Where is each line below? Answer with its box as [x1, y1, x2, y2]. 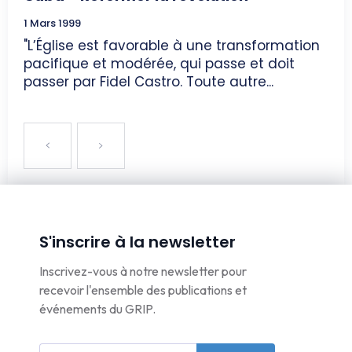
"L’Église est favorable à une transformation [24, 36, 320, 56]
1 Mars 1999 [24, 16, 81, 31]
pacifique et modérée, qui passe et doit [24, 54, 295, 74]
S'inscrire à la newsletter [39, 231, 236, 254]
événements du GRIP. [39, 301, 156, 317]
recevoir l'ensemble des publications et [39, 282, 247, 299]
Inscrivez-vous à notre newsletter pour [39, 263, 247, 280]
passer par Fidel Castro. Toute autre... [24, 72, 273, 92]
